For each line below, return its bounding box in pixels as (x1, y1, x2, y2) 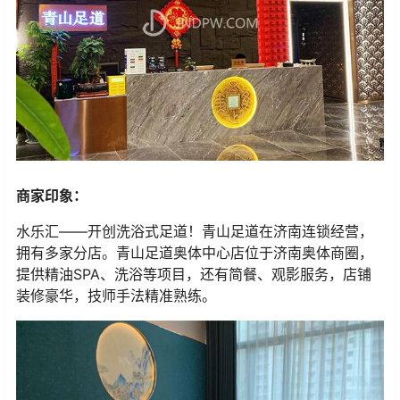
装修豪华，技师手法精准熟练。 (16, 287, 216, 305)
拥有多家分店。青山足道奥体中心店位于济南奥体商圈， (16, 244, 373, 262)
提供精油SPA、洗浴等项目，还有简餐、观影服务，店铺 (16, 265, 371, 284)
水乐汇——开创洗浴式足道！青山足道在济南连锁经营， (16, 222, 373, 241)
